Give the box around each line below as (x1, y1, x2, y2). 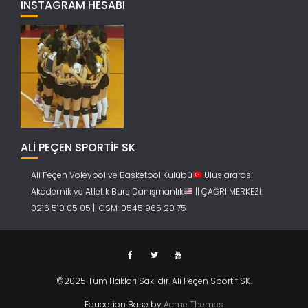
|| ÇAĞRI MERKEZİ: (192, 185, 263, 197)
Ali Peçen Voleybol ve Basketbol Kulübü (31, 168, 192, 181)
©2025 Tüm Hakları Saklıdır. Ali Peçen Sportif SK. (56, 274, 252, 287)
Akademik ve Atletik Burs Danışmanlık (31, 185, 184, 197)
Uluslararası (201, 168, 253, 181)
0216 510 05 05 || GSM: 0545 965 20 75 (31, 201, 186, 214)
